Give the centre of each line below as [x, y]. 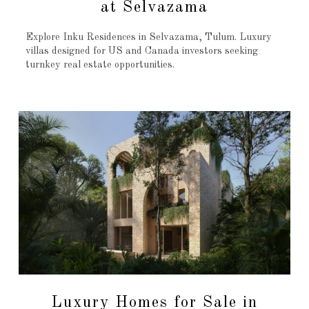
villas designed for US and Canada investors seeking [141, 51]
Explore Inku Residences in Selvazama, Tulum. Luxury [148, 38]
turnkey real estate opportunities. [100, 65]
